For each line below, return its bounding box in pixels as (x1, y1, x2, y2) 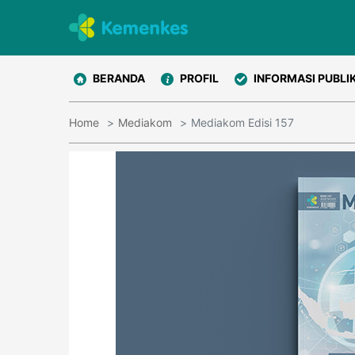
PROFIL (180, 71, 219, 85)
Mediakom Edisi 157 (191, 116, 294, 129)
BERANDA (93, 71, 145, 85)
